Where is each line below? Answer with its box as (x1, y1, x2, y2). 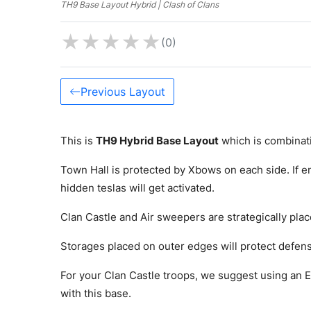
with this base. (60, 286, 131, 300)
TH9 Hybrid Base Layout (96, 133, 219, 147)
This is (60, 133, 96, 147)
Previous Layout (81, 84, 165, 99)
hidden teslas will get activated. (60, 180, 215, 194)
